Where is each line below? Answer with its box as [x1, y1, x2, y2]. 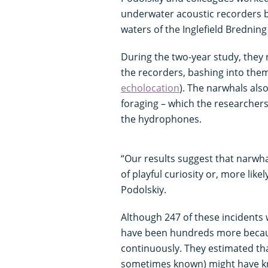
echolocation [121, 81, 179, 95]
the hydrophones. [121, 112, 204, 126]
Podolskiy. [121, 182, 166, 196]
